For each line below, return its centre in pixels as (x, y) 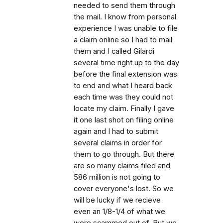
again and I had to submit (116, 132)
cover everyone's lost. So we (124, 189)
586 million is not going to (117, 177)
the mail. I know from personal (125, 17)
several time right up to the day (126, 63)
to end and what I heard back (123, 86)
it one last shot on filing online (124, 120)
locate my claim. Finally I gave (124, 109)
